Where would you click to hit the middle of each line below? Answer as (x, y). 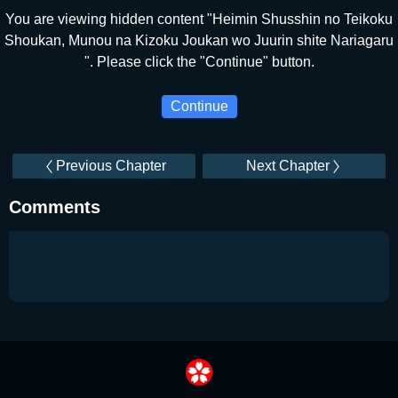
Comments (55, 207)
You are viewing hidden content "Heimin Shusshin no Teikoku (199, 19)
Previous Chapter (111, 166)
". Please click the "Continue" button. (199, 62)
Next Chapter (287, 166)
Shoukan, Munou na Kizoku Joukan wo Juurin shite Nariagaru (199, 40)
